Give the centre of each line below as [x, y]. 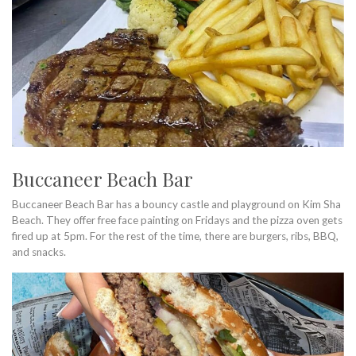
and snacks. [39, 252]
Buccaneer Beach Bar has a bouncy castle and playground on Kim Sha [176, 205]
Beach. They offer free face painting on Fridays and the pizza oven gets [177, 221]
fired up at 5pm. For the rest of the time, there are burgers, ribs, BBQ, [175, 236]
